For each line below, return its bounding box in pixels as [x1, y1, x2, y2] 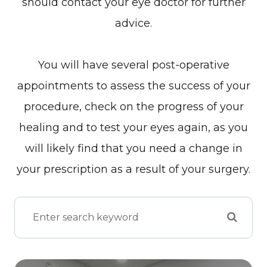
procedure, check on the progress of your [23, 100, 244, 113]
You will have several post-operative [38, 58, 229, 72]
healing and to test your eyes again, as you [19, 120, 248, 134]
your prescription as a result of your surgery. [17, 162, 250, 176]
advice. [115, 16, 152, 30]
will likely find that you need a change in [24, 141, 243, 155]
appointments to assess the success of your [17, 79, 250, 92]
